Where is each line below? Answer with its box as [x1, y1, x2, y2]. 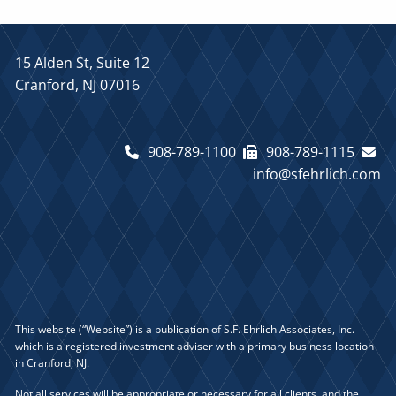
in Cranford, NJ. [15, 354, 90, 370]
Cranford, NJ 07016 [15, 75, 141, 95]
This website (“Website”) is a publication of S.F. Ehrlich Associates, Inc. [15, 321, 355, 337]
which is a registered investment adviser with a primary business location [15, 338, 375, 354]
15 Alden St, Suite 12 [15, 53, 150, 73]
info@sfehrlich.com [252, 164, 381, 184]
